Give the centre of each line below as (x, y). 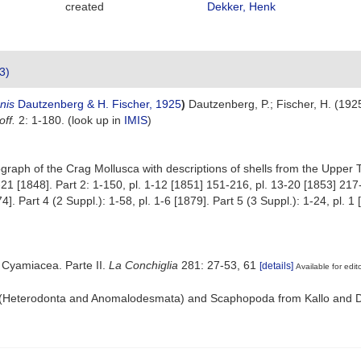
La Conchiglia (143, 265)
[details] (276, 266)
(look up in (94, 120)
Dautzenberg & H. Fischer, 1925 (98, 104)
